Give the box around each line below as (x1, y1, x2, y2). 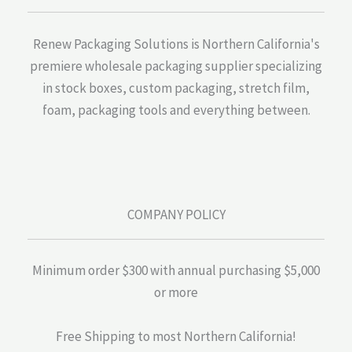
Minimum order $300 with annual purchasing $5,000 (32, 262, 320, 280)
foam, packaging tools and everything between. (42, 101, 310, 119)
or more (154, 284, 198, 302)
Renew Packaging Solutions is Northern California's (32, 35, 320, 53)
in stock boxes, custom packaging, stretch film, (42, 79, 310, 97)
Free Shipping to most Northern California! (56, 328, 296, 346)
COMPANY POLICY (126, 205, 225, 223)
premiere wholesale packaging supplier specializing (30, 57, 322, 75)
